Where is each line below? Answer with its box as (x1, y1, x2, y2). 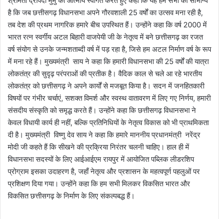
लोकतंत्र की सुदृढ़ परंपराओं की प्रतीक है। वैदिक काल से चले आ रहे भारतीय (8, 69, 202, 79)
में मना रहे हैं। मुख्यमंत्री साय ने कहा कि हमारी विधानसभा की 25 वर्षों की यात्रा (8, 57, 209, 66)
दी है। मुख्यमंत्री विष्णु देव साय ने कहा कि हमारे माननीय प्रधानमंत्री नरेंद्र (8, 130, 200, 140)
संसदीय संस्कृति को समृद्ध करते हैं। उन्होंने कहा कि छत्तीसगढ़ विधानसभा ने (8, 106, 196, 115)
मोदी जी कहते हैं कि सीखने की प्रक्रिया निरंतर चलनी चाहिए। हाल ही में (8, 142, 189, 152)
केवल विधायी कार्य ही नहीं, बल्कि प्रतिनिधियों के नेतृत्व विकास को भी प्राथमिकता (8, 118, 209, 128)
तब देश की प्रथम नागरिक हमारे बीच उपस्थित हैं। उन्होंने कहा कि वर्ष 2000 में (8, 20, 207, 30)
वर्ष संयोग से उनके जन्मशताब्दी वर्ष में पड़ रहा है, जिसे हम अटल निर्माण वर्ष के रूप (8, 44, 211, 54)
